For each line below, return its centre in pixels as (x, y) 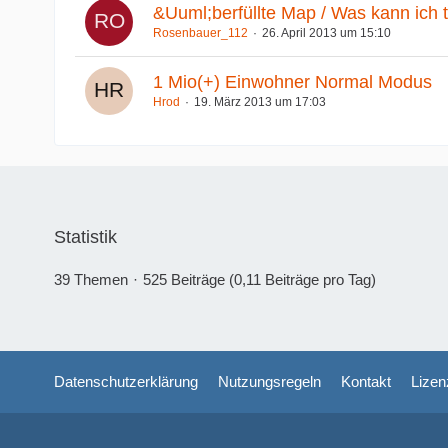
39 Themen (90, 279)
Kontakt (365, 381)
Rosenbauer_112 (200, 32)
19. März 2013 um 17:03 (259, 101)
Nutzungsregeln (269, 381)
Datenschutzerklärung (125, 381)
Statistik (85, 237)
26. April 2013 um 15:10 (326, 32)
